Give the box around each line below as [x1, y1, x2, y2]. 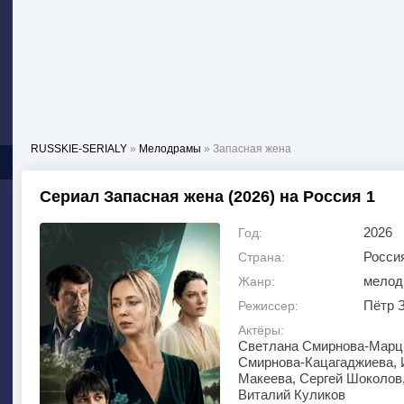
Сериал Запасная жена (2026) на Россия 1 [40, 188, 375, 206]
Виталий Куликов [238, 387, 345, 402]
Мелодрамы [139, 142, 201, 155]
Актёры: [238, 323, 284, 337]
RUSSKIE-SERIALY [31, 142, 127, 155]
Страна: [238, 250, 285, 264]
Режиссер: [238, 298, 298, 313]
